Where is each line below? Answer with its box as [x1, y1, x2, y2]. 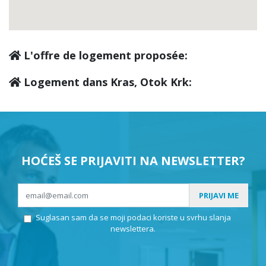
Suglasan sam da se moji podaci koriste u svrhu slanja [35, 212, 231, 223]
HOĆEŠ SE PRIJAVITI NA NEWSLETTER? [21, 153, 245, 169]
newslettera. [110, 223, 156, 235]
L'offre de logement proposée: [21, 48, 188, 63]
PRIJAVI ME [199, 189, 239, 201]
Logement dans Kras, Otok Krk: [21, 75, 192, 90]
